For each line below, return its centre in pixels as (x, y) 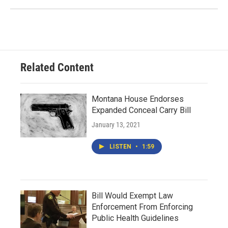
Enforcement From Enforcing (142, 207)
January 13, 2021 (116, 125)
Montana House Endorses (138, 99)
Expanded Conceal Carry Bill (141, 110)
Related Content (57, 67)
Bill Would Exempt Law (132, 196)
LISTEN (121, 147)
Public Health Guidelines (135, 218)
